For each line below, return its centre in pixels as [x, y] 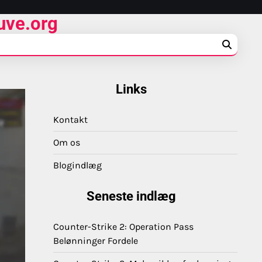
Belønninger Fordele [96, 241]
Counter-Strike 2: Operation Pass [123, 227]
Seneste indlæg [131, 196]
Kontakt [70, 120]
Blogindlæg [77, 165]
